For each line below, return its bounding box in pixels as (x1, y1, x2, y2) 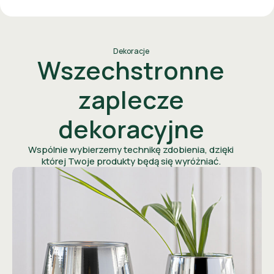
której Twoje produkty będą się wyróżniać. (41, 155, 221, 168)
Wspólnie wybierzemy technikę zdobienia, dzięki (28, 143, 234, 157)
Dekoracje (113, 46, 149, 57)
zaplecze (78, 83, 184, 117)
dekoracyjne (57, 112, 204, 146)
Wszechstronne (37, 53, 224, 87)
